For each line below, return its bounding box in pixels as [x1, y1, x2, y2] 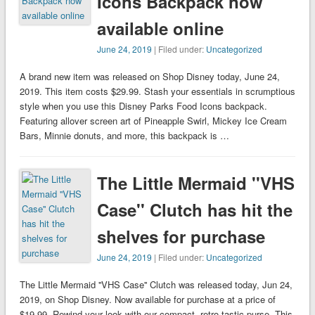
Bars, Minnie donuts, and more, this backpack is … [19, 129, 229, 143]
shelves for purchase [97, 224, 266, 249]
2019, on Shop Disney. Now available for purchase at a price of [19, 292, 276, 307]
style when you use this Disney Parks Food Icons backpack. [19, 99, 267, 113]
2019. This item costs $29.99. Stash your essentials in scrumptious [19, 84, 295, 98]
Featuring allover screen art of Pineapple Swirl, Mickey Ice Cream [19, 114, 287, 128]
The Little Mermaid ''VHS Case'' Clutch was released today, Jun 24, [19, 278, 292, 292]
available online [97, 16, 224, 41]
